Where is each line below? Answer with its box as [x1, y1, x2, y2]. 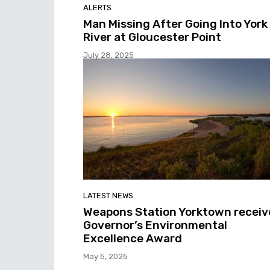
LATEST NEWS [83, 191, 133, 201]
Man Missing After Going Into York [83, 16, 268, 31]
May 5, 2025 [83, 252, 128, 262]
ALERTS [83, 2, 111, 12]
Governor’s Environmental [83, 218, 227, 233]
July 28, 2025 [83, 50, 134, 60]
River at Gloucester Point [83, 30, 221, 44]
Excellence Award [83, 231, 182, 246]
